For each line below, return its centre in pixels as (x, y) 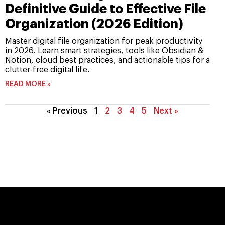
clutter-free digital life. (47, 70)
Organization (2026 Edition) (94, 24)
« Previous (67, 111)
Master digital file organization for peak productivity (104, 41)
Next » (166, 111)
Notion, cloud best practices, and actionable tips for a (107, 61)
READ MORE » (28, 85)
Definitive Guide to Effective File (105, 9)
